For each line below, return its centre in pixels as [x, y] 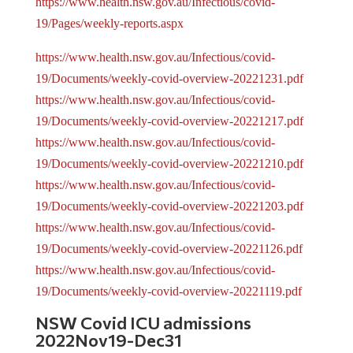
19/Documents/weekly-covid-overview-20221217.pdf [169, 121]
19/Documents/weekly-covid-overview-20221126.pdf [169, 249]
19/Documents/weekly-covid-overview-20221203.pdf [169, 206]
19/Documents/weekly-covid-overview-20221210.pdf [169, 164]
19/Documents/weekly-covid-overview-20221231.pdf [169, 79]
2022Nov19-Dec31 [108, 340]
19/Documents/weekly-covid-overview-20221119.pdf [168, 292]
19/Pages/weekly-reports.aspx [109, 24]
